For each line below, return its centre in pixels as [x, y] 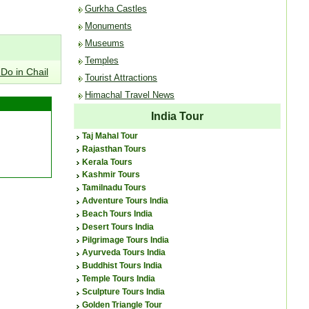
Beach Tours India [117, 213]
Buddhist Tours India [122, 266]
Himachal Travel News [130, 95]
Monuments [108, 26]
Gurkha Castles [116, 9]
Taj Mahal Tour [110, 136]
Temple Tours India [119, 279]
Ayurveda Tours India [124, 253]
